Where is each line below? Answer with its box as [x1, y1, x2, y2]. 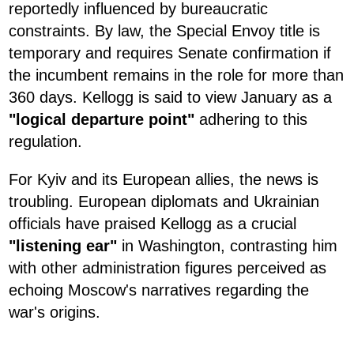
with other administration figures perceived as [9, 258, 326, 277]
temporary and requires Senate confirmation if [9, 43, 331, 62]
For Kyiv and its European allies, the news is [9, 170, 318, 188]
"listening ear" [9, 236, 117, 254]
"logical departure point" [9, 110, 194, 128]
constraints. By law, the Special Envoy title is [9, 21, 320, 40]
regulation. [9, 132, 82, 150]
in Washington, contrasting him [117, 236, 337, 254]
